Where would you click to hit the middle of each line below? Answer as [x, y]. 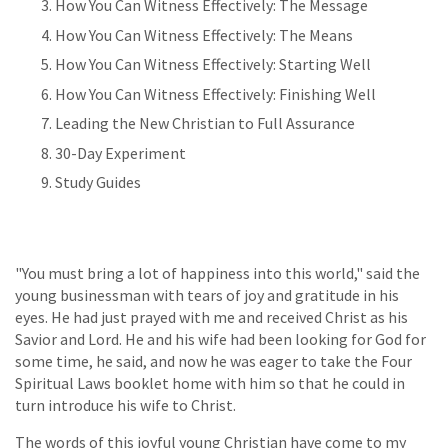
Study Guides [98, 182]
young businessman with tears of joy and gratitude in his [207, 294]
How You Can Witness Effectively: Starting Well [213, 64]
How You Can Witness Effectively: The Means [204, 34]
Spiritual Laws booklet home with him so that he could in [210, 382]
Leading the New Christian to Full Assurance [205, 123]
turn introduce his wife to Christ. [125, 404]
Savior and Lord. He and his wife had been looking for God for [220, 338]
